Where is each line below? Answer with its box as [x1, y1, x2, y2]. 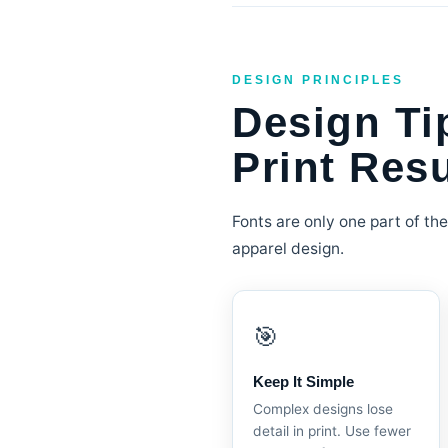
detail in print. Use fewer [253, 423, 411, 439]
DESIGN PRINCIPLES [232, 74, 404, 86]
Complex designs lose [253, 401, 393, 417]
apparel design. [232, 239, 344, 258]
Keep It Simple [253, 373, 354, 390]
